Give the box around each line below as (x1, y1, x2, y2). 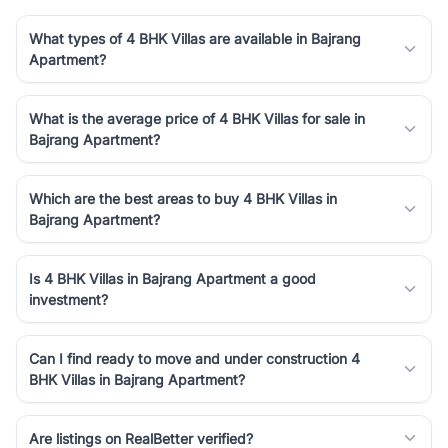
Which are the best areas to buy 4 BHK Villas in (29, 189, 337, 207)
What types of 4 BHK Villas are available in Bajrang (29, 29, 361, 47)
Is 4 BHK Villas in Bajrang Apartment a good (29, 269, 316, 287)
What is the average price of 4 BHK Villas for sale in (29, 109, 365, 127)
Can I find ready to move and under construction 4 (29, 349, 360, 367)
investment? (29, 290, 108, 308)
